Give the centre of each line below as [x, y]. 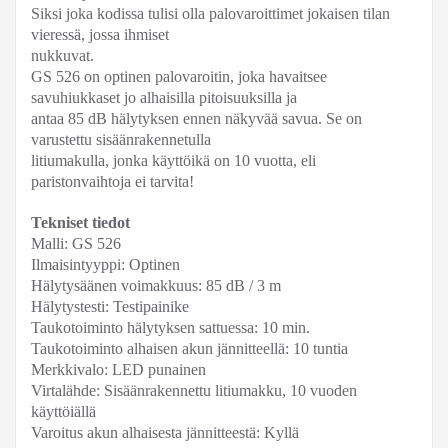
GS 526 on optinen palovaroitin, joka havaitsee [179, 76]
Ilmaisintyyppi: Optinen [105, 264]
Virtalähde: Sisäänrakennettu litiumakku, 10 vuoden [194, 390]
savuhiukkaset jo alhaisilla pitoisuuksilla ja [164, 97]
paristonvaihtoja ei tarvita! [112, 181]
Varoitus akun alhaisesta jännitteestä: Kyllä [165, 432]
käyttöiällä [63, 411]
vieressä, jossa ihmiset [100, 34]
